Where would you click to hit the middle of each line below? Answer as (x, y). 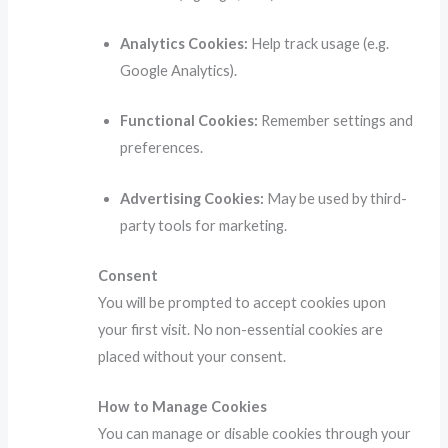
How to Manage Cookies (183, 407)
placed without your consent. (192, 357)
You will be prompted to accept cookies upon (242, 303)
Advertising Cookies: (191, 198)
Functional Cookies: (188, 121)
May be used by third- (335, 198)
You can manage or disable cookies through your (255, 434)
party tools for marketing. (203, 225)
